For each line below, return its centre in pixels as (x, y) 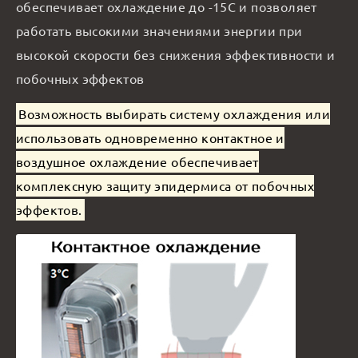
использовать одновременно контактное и (150, 138)
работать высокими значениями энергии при (159, 30)
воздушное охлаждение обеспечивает (137, 162)
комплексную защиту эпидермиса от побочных (165, 186)
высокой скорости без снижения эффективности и (176, 54)
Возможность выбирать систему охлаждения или (174, 114)
